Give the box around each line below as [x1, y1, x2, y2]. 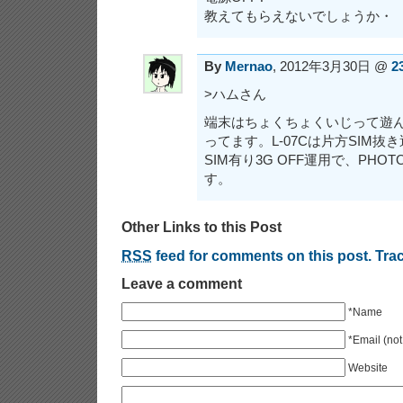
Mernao [225, 59, 273, 74]
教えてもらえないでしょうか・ [204, 9, 393, 23]
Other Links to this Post [121, 219, 282, 235]
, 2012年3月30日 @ [273, 59, 391, 74]
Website [348, 362, 388, 375]
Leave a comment [121, 275, 242, 292]
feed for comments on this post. [152, 247, 372, 264]
